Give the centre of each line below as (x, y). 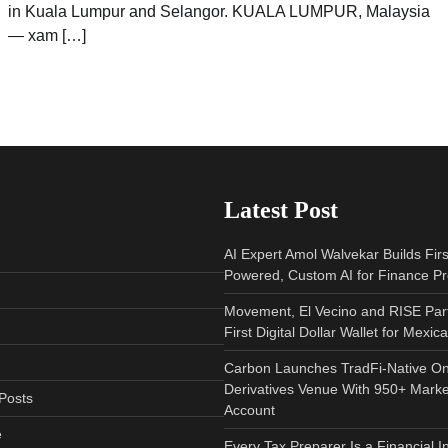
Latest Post (281, 209)
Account (249, 409)
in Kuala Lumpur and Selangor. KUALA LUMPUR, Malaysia (219, 11)
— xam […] (47, 35)
